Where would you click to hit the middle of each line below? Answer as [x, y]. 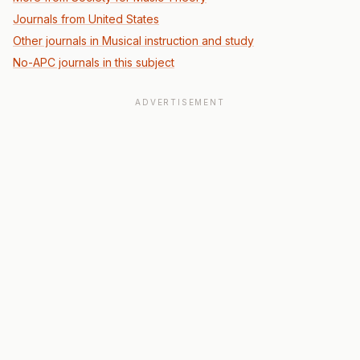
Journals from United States [86, 19]
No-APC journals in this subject [94, 62]
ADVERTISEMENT [180, 102]
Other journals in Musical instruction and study [133, 41]
